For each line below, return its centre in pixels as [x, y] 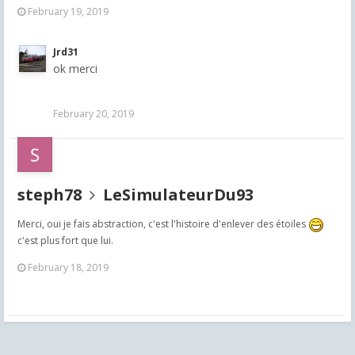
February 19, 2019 [68, 11]
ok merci [75, 68]
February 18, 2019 [68, 268]
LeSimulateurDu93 [178, 195]
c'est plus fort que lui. [65, 240]
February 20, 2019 [94, 114]
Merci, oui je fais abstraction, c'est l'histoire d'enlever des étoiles [163, 224]
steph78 [50, 195]
